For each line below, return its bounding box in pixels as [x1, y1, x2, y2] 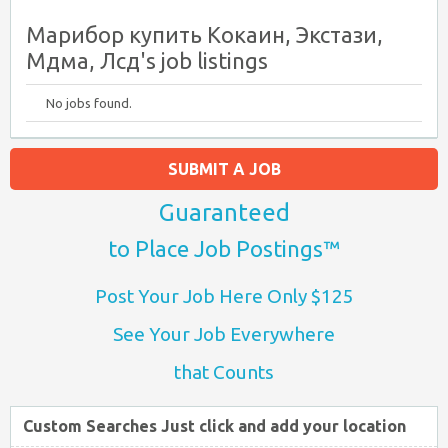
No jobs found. [46, 96, 132, 110]
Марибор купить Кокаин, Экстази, [26, 22, 383, 47]
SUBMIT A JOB [167, 160, 281, 178]
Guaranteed [158, 199, 290, 226]
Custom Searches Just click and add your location [23, 417, 406, 435]
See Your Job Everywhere [113, 323, 335, 345]
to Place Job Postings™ [108, 236, 340, 261]
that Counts [174, 361, 274, 383]
